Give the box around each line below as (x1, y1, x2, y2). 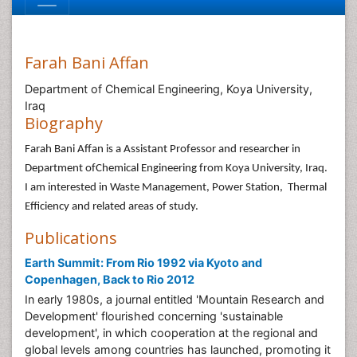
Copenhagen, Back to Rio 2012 (25, 273, 194, 286)
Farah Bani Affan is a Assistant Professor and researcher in (25, 143, 303, 155)
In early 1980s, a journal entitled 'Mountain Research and (25, 292, 324, 306)
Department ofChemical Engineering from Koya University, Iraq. (25, 163, 328, 175)
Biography (25, 112, 103, 134)
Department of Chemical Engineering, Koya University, (25, 82, 312, 96)
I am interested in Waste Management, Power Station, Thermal (25, 182, 327, 194)
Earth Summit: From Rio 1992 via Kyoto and (25, 256, 262, 269)
